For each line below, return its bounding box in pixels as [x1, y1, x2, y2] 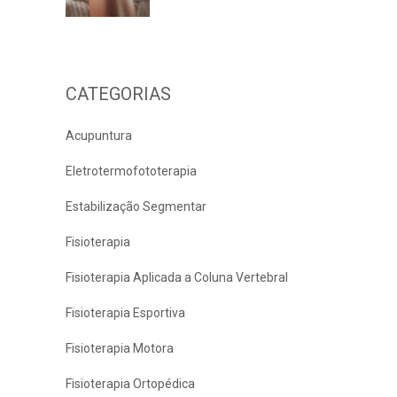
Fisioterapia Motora [66, 340, 174, 355]
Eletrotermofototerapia [66, 163, 197, 178]
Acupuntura [66, 128, 132, 143]
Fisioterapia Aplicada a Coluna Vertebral [66, 269, 288, 284]
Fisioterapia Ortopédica [66, 376, 195, 391]
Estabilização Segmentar [66, 198, 206, 214]
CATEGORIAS [66, 82, 171, 105]
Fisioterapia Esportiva [66, 305, 185, 320]
